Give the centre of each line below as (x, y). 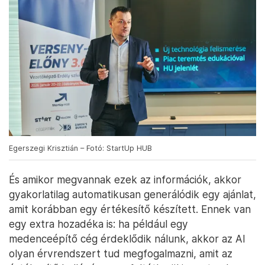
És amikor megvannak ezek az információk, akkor (125, 179)
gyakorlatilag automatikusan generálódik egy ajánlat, (132, 194)
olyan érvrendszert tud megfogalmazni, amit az (121, 253)
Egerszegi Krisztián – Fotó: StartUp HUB (80, 148)
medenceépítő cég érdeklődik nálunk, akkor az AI (127, 238)
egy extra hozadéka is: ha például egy (98, 224)
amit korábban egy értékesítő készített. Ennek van (130, 209)
